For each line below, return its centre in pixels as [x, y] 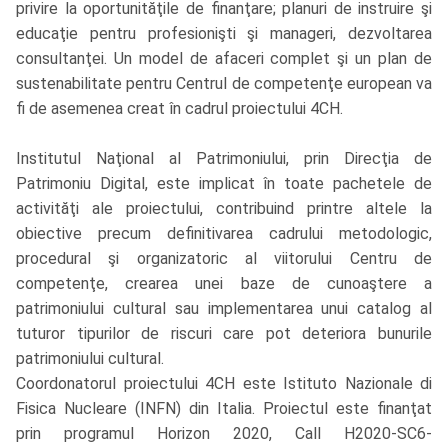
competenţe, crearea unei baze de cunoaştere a [224, 284]
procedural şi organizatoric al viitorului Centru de [224, 259]
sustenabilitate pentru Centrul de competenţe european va [224, 84]
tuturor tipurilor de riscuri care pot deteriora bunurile [224, 334]
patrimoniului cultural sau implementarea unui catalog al [224, 309]
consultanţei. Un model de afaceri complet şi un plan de [224, 59]
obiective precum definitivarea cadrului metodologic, [224, 234]
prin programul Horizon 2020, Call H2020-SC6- [224, 434]
